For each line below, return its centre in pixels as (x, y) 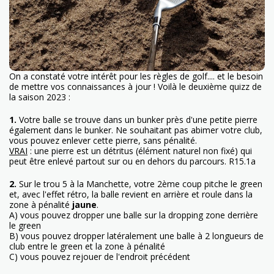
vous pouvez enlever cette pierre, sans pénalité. (103, 140)
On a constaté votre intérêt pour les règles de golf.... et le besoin (136, 76)
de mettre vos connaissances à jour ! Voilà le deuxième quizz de (135, 86)
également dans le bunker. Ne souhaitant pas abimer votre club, (136, 130)
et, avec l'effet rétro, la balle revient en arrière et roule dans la (131, 194)
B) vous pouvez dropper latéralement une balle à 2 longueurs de (136, 235)
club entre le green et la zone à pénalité (87, 246)
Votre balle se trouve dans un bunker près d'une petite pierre (138, 119)
